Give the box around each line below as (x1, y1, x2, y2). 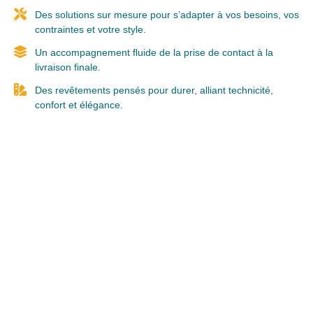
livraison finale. (34, 61, 101, 73)
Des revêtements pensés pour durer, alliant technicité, (34, 85, 273, 96)
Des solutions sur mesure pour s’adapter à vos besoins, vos (34, 9, 299, 21)
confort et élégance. (34, 99, 123, 111)
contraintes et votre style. (34, 24, 146, 36)
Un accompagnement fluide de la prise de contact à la (34, 47, 273, 59)
